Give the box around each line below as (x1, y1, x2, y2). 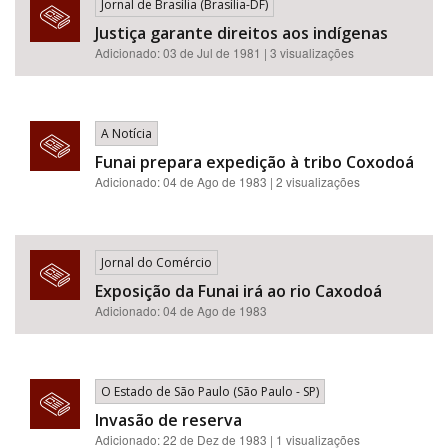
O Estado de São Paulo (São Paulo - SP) (101, 383, 319, 400)
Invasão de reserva (95, 409, 242, 431)
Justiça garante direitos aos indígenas (95, 22, 388, 44)
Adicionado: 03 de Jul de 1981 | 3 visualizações (95, 44, 354, 61)
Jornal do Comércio (101, 254, 212, 271)
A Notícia (101, 125, 152, 142)
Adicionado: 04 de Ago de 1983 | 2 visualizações (95, 173, 360, 190)
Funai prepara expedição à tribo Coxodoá (95, 151, 414, 173)
